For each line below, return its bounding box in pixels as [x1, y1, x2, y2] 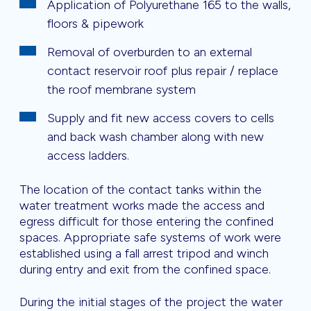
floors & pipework [47, 16, 144, 32]
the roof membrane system [47, 82, 196, 98]
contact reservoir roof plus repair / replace [47, 63, 278, 79]
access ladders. [47, 148, 129, 164]
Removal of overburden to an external [47, 44, 252, 60]
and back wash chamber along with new [47, 129, 264, 145]
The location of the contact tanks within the [19, 182, 262, 198]
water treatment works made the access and [19, 198, 264, 214]
